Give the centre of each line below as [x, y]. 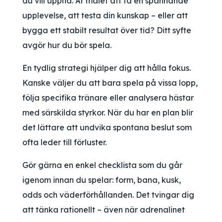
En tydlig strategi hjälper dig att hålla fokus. [107, 68]
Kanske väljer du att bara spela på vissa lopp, [110, 83]
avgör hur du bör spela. [67, 45]
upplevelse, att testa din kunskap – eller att [105, 15]
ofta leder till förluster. [64, 142]
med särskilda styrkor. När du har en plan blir [108, 112]
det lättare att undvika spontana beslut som [107, 127]
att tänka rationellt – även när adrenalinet [104, 210]
